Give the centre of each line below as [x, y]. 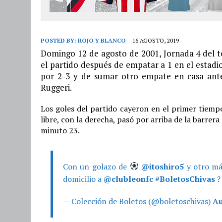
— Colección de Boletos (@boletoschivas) [138, 201]
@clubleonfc [128, 179]
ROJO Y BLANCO [102, 40]
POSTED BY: [59, 40]
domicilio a [83, 179]
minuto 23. [60, 130]
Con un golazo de [96, 166]
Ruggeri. [56, 87]
